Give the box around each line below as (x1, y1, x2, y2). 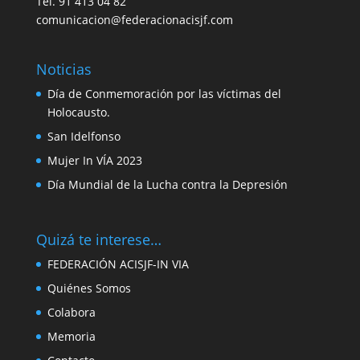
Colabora (47, 305, 96, 321)
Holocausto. (47, 104, 110, 121)
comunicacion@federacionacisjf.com (35, 12, 233, 27)
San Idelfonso (47, 129, 121, 145)
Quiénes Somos (47, 280, 131, 297)
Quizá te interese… (35, 230, 162, 250)
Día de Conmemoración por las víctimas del (47, 86, 281, 102)
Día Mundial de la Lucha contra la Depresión (47, 177, 288, 193)
